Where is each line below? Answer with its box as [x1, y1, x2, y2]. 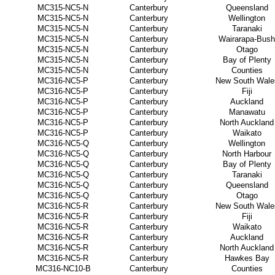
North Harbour [222, 149, 271, 158]
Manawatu [228, 107, 265, 117]
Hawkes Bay [224, 254, 269, 263]
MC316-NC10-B [35, 264, 91, 273]
